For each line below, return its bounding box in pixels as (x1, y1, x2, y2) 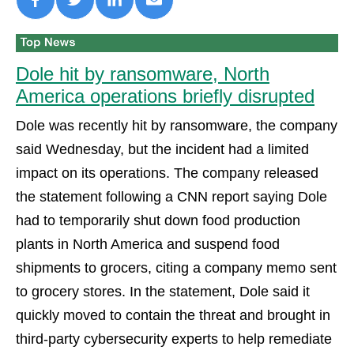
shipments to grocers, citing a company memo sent (16, 259, 337, 276)
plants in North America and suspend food (16, 235, 280, 252)
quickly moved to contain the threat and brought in (16, 307, 330, 323)
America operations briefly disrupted (16, 85, 314, 107)
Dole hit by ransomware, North (16, 62, 269, 85)
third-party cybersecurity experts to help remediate (16, 330, 332, 347)
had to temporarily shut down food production (16, 212, 300, 228)
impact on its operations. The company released (16, 164, 318, 181)
